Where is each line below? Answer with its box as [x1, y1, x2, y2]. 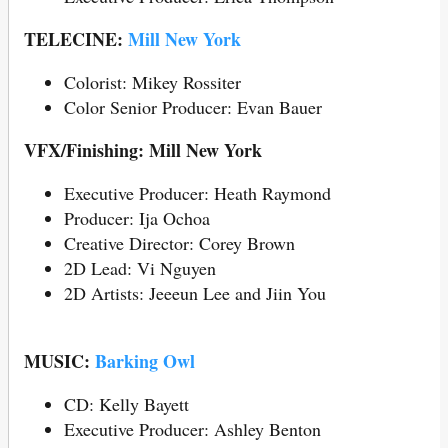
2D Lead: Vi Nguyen [64, 255, 216, 280]
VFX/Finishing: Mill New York [24, 136, 262, 163]
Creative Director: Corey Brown [64, 230, 295, 255]
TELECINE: [24, 25, 128, 52]
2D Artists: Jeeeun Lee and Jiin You [64, 280, 326, 305]
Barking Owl [95, 347, 195, 374]
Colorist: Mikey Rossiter [64, 69, 241, 94]
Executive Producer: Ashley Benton [64, 416, 321, 441]
